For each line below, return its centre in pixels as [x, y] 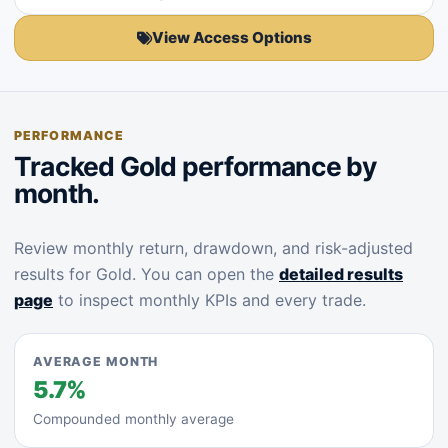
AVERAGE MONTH [96, 361]
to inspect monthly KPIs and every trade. [209, 300]
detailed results [341, 274]
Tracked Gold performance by [195, 166]
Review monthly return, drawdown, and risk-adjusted [213, 248]
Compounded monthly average [133, 419]
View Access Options [231, 37]
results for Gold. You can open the [146, 274]
